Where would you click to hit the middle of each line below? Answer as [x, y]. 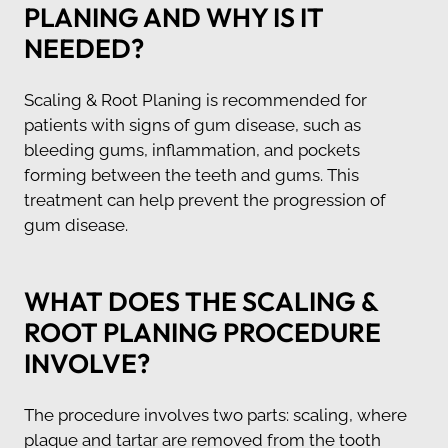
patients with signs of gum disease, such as [192, 124]
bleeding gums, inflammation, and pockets [192, 149]
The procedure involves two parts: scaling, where [215, 414]
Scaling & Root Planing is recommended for [195, 99]
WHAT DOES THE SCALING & [201, 301]
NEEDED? [84, 48]
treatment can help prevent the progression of [205, 199]
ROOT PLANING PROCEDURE [202, 332]
